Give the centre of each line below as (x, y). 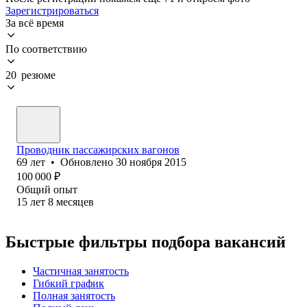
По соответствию (46, 49)
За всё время (35, 23)
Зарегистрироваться (52, 10)
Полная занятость (74, 295)
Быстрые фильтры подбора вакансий (146, 242)
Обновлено (88, 162)
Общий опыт (47, 189)
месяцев (75, 201)
